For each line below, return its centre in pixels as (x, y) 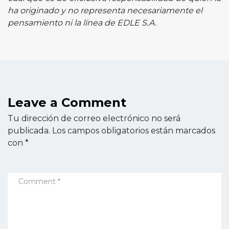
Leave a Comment (67, 102)
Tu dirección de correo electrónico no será (94, 118)
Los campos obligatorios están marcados (134, 131)
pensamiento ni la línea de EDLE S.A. (82, 23)
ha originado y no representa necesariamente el (105, 10)
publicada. (29, 131)
